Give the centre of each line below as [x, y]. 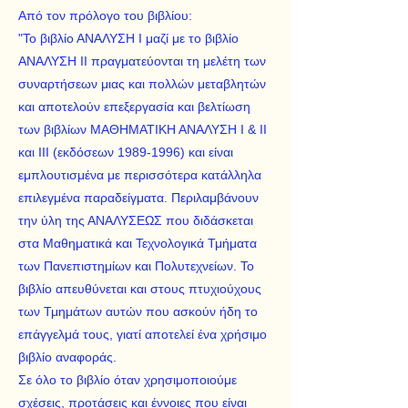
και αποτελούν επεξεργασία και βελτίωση [134, 107]
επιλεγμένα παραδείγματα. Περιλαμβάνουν [138, 198]
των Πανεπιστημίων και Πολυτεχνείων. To [136, 266]
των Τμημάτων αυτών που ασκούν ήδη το [138, 311]
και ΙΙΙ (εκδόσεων [68, 152]
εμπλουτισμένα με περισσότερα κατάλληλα [140, 175]
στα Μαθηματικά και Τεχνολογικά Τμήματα [138, 243]
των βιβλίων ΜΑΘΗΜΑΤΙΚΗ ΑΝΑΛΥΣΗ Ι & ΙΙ [143, 129]
